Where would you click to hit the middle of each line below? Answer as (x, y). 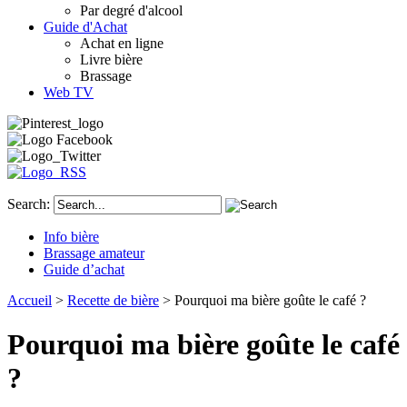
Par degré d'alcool (131, 10)
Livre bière (111, 59)
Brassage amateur (94, 253)
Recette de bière (113, 300)
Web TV (69, 92)
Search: (29, 203)
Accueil (30, 300)
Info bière (71, 236)
